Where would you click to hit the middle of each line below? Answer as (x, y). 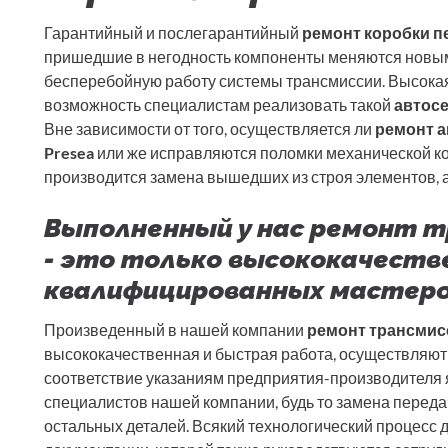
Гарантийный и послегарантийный (173, 33)
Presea (69, 153)
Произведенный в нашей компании (175, 330)
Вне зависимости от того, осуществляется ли (209, 129)
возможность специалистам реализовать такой (219, 105)
